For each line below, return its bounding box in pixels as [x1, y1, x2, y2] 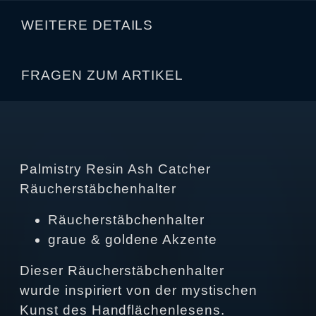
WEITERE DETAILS [21, 18, 154, 33]
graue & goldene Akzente [48, 231, 222, 247]
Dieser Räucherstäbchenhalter [20, 262, 224, 278]
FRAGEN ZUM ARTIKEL [21, 68, 184, 83]
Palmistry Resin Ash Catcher [20, 161, 211, 176]
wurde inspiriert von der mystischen [20, 282, 257, 298]
